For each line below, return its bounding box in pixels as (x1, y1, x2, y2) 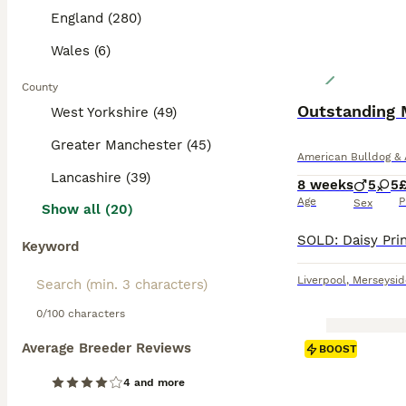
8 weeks (297, 177, 353, 193)
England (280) (51, 10, 141, 26)
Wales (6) (51, 43, 111, 59)
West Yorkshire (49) (51, 104, 177, 121)
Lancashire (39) (51, 169, 150, 186)
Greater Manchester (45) (51, 137, 211, 153)
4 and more (123, 376, 185, 389)
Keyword (22, 238, 79, 255)
